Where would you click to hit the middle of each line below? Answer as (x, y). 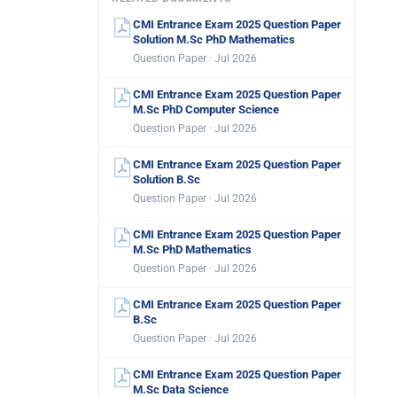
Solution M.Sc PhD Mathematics (214, 39)
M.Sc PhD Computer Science (206, 109)
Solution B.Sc (167, 179)
